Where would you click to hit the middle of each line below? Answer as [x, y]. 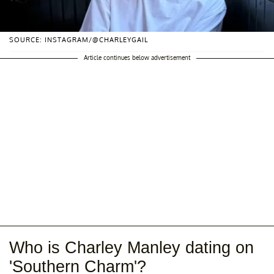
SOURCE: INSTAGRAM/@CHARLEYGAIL [79, 40]
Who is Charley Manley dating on [131, 248]
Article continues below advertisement [137, 58]
